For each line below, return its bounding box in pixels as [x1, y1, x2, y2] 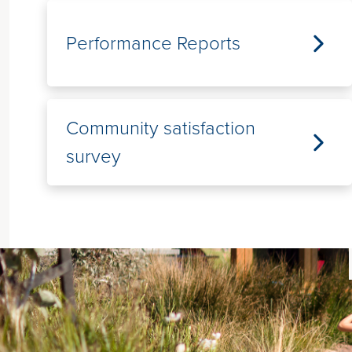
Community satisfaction [66, 114, 255, 142]
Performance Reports [66, 29, 240, 57]
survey [66, 142, 121, 170]
